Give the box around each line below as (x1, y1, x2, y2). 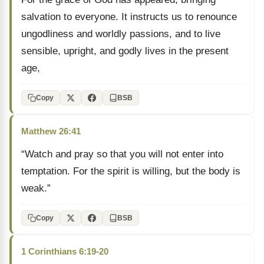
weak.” (21, 183, 51, 194)
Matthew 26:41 (21, 126, 81, 136)
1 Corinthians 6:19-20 (21, 246, 108, 256)
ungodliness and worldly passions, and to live (21, 28, 220, 39)
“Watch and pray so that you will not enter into (21, 148, 223, 160)
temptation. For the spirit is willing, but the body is (21, 166, 240, 177)
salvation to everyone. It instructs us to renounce (21, 11, 237, 22)
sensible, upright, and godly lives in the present (21, 45, 229, 57)
